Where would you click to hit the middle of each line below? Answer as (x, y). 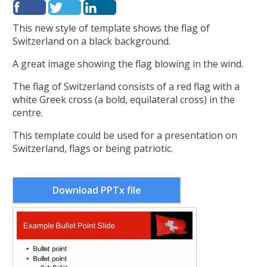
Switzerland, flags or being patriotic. (93, 148)
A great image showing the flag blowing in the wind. (128, 63)
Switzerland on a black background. (93, 41)
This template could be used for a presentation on (125, 135)
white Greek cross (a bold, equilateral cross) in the (124, 99)
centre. (28, 112)
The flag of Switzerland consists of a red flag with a (126, 86)
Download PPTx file (97, 190)
